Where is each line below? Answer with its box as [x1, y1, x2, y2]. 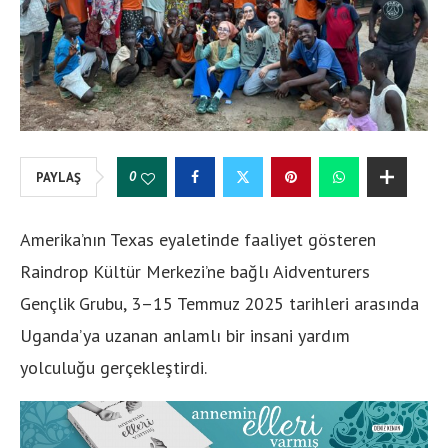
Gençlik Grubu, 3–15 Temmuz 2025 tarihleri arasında [20, 292, 419, 316]
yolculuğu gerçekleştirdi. [20, 356, 207, 380]
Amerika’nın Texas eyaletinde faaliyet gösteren [20, 228, 376, 252]
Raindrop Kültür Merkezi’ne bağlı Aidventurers [20, 260, 370, 284]
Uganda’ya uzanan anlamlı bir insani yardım [20, 324, 350, 348]
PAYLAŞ [36, 169, 81, 187]
